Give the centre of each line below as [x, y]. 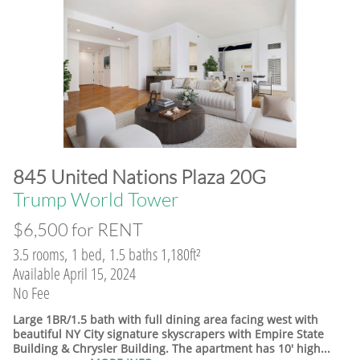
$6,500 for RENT [78, 229]
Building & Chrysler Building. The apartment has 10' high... [178, 348]
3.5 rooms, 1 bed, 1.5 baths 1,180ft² [107, 254]
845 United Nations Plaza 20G [139, 177]
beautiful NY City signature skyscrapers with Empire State [168, 334]
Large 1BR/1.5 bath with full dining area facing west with [166, 319]
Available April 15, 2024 [74, 274]
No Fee [31, 293]
